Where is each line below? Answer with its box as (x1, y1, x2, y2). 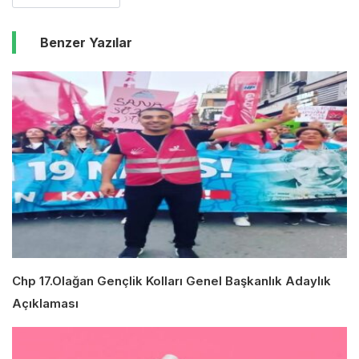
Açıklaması (12, 296, 79, 312)
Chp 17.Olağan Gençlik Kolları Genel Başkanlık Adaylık (12, 273, 331, 289)
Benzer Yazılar (40, 34, 132, 51)
